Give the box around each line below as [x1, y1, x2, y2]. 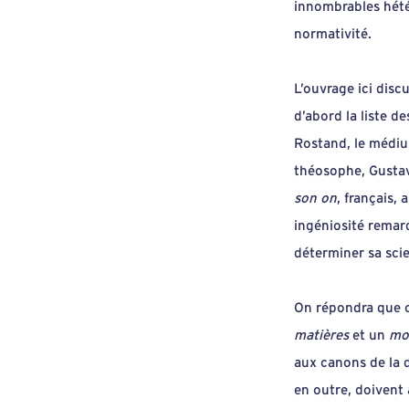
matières [294, 328, 350, 342]
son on [294, 191, 338, 205]
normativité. [294, 26, 372, 41]
